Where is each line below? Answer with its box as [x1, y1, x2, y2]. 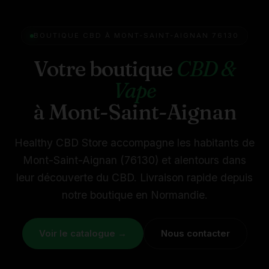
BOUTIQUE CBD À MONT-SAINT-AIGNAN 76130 [34, 31, 239, 40]
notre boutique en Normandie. [61, 189, 208, 202]
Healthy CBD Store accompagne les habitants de [14, 136, 255, 150]
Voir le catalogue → [38, 228, 127, 240]
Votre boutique [34, 56, 177, 82]
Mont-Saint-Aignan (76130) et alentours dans [23, 154, 246, 167]
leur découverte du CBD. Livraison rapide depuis [16, 171, 253, 184]
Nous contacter [160, 228, 230, 240]
